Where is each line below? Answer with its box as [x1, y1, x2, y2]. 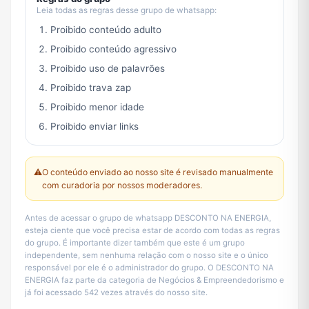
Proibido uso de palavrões [50, 63, 165, 74]
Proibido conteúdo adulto [50, 24, 161, 36]
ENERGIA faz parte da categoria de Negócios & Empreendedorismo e [25, 275, 284, 286]
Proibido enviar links [50, 121, 139, 132]
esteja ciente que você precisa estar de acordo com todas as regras [25, 226, 280, 236]
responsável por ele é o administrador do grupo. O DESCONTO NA [25, 263, 274, 273]
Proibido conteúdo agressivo [50, 43, 177, 55]
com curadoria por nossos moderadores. [42, 180, 202, 191]
